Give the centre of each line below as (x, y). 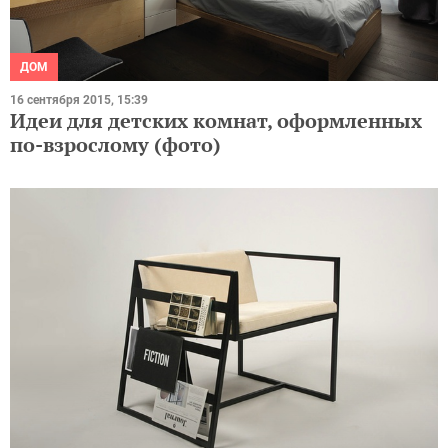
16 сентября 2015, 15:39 (79, 99)
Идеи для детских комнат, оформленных (216, 120)
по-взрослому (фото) (115, 144)
